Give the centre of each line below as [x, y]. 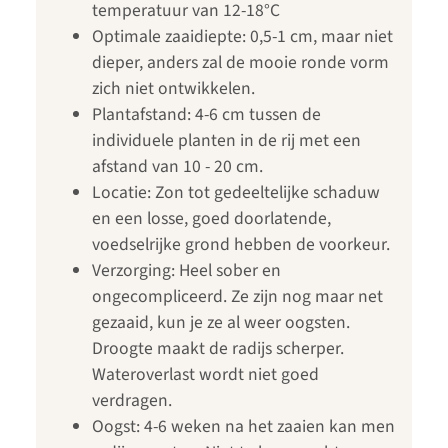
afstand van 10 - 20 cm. [177, 166]
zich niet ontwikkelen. [173, 88]
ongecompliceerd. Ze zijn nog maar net [237, 296]
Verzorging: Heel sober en [186, 270]
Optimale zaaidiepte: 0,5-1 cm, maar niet [242, 36]
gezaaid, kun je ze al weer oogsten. [221, 322]
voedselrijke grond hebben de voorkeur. [241, 244]
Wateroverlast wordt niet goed [205, 374]
